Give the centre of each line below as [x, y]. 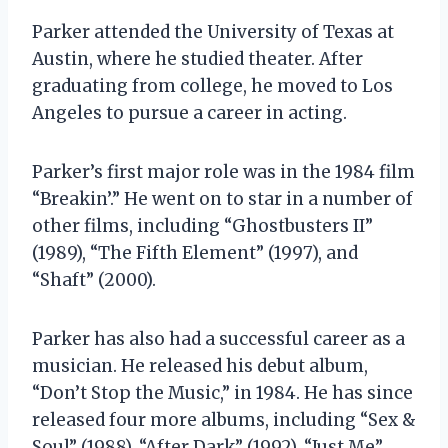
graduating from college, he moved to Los [212, 85]
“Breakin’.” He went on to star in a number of [222, 198]
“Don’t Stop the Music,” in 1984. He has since [222, 392]
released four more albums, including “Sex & [224, 419]
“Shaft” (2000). [94, 279]
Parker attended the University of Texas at [213, 31]
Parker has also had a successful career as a [218, 338]
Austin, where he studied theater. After [197, 58]
